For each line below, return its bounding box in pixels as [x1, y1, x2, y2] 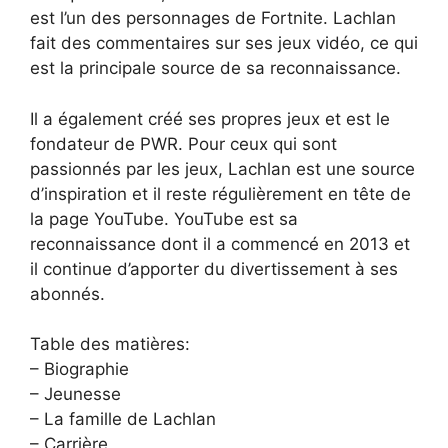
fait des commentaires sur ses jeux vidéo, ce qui [30, 33, 418, 54]
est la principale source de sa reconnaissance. [30, 58, 401, 79]
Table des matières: [30, 334, 190, 355]
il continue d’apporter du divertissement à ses [30, 258, 398, 279]
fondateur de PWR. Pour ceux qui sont [30, 133, 337, 154]
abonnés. [30, 283, 105, 304]
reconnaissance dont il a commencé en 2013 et [30, 233, 410, 254]
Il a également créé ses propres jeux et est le [30, 108, 390, 129]
